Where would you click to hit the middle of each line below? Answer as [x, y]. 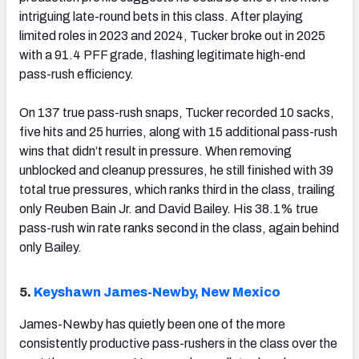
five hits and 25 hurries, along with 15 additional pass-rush [178, 131]
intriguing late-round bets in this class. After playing [161, 16]
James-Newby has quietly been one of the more [152, 324]
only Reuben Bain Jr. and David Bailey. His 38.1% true [169, 208]
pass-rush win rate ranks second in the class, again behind [179, 228]
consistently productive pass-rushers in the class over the [178, 343]
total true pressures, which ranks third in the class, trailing [177, 189]
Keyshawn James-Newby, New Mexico [157, 292]
